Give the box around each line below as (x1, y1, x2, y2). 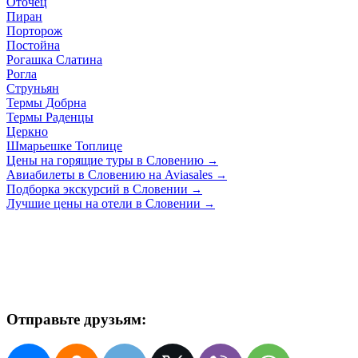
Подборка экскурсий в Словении (6, 181, 191, 196)
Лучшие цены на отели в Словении (6, 196, 204, 210)
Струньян (6, 81, 59, 95)
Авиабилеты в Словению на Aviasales (6, 167, 216, 181)
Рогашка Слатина (6, 52, 102, 66)
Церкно (6, 124, 48, 138)
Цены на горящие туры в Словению (6, 153, 207, 167)
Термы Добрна (6, 95, 86, 109)
